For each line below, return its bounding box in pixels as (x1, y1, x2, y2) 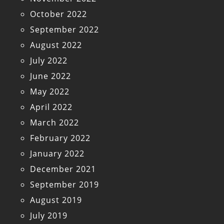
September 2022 (30, 24, 99, 35)
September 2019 (30, 179, 99, 190)
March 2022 (30, 117, 79, 128)
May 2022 (30, 86, 69, 97)
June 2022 (30, 70, 71, 82)
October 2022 (30, 8, 87, 20)
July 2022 (30, 55, 67, 66)
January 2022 (30, 148, 84, 159)
